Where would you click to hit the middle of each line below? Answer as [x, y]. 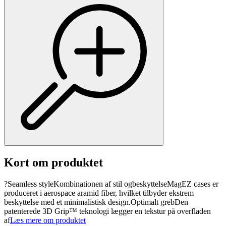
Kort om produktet [53, 163]
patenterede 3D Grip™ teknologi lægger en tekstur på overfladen [107, 211]
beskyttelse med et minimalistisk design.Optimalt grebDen [96, 202]
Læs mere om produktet [48, 220]
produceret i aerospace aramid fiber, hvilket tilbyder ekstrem [99, 193]
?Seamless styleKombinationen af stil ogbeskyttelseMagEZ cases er [111, 184]
